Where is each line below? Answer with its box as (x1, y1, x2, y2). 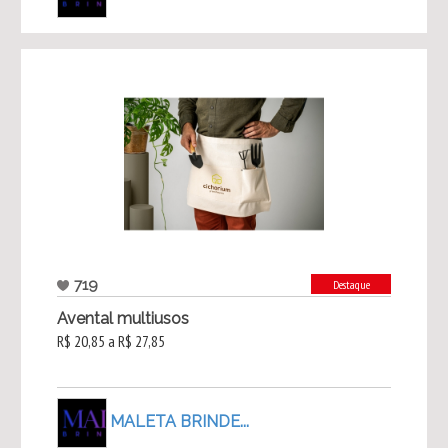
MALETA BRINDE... (109, 411, 249, 431)
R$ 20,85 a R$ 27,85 (56, 331, 165, 352)
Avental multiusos (56, 309, 189, 329)
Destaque (332, 277, 370, 293)
